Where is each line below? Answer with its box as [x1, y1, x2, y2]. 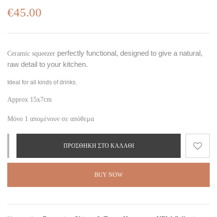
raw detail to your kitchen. [7, 60, 88, 68]
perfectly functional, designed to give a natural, [57, 49, 202, 57]
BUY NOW [94, 171, 123, 178]
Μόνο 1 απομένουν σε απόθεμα [7, 115, 94, 123]
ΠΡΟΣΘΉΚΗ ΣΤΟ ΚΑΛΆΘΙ [63, 142, 134, 149]
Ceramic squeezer [7, 50, 57, 57]
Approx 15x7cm [7, 96, 52, 103]
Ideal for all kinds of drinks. [7, 79, 77, 86]
